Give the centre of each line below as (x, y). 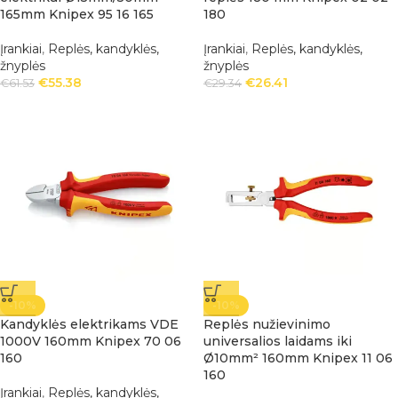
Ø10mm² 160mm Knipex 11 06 (298, 358)
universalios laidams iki (278, 341)
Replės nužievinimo (267, 324)
